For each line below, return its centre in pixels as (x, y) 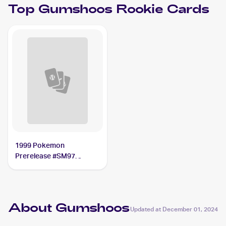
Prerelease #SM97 (45, 156)
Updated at (146, 209)
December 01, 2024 (190, 209)
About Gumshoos (69, 209)
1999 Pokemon (40, 145)
